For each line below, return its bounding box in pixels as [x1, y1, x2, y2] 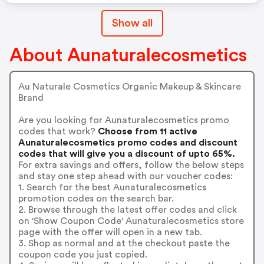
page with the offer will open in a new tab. [18, 227, 202, 237]
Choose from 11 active [95, 126, 197, 136]
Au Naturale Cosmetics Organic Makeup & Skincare [18, 81, 241, 91]
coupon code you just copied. [18, 249, 147, 259]
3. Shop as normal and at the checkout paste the [18, 238, 230, 248]
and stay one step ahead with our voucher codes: [18, 171, 233, 181]
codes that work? [18, 126, 95, 136]
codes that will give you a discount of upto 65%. [18, 148, 235, 159]
